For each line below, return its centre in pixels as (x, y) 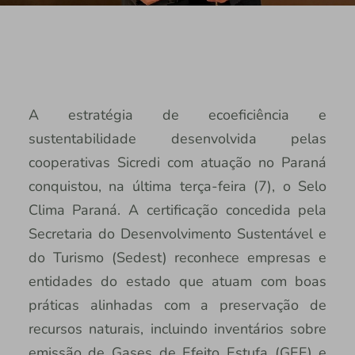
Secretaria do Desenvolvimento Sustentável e (177, 234)
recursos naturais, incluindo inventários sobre (177, 329)
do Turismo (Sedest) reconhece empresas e (177, 258)
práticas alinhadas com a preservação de (177, 305)
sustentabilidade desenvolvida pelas (177, 139)
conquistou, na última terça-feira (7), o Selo (177, 187)
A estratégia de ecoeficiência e (177, 115)
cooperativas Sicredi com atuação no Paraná (177, 163)
